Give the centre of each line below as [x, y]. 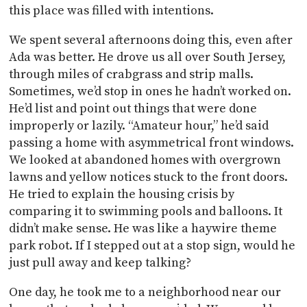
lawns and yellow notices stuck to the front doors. [149, 177]
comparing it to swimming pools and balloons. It [146, 211]
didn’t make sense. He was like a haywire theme [143, 228]
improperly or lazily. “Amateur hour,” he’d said [139, 125]
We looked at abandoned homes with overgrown [145, 160]
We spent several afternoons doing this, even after [151, 40]
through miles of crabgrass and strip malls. [132, 74]
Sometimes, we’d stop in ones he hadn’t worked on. [150, 91]
